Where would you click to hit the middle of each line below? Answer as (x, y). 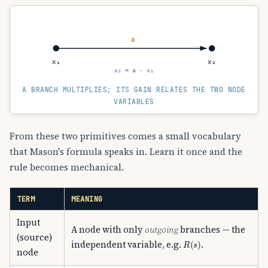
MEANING (87, 199)
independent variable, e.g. (127, 244)
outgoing (162, 229)
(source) (35, 237)
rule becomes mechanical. (67, 167)
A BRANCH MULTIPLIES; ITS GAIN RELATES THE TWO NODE (134, 90)
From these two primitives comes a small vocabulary (125, 136)
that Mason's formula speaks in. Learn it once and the (126, 151)
